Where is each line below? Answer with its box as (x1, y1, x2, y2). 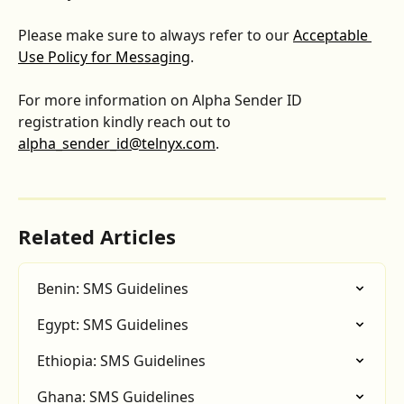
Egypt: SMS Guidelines (37, 315, 188, 335)
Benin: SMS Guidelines (37, 279, 188, 299)
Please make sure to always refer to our (18, 25, 293, 45)
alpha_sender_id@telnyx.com (18, 133, 216, 153)
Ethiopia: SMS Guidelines (37, 351, 206, 372)
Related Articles (18, 223, 176, 251)
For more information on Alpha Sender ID (18, 90, 306, 110)
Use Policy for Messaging (18, 47, 190, 67)
